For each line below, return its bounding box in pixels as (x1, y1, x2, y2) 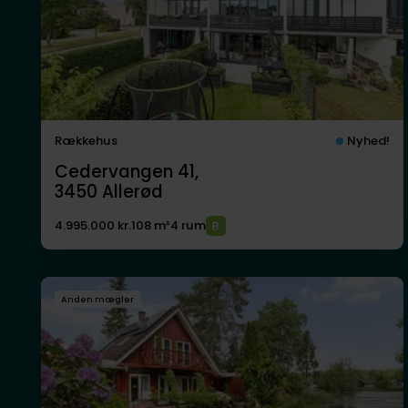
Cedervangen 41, (54, 159, 199, 185)
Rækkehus (54, 132, 117, 150)
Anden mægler (61, 292, 135, 305)
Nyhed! (347, 132, 391, 150)
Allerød (101, 179, 163, 205)
